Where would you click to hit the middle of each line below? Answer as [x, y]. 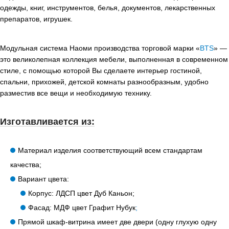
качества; [26, 165]
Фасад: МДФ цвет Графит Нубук [82, 208]
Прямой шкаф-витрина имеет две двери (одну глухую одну [117, 222]
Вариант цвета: [43, 179]
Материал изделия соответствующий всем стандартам [110, 151]
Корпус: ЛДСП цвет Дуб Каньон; [81, 193]
